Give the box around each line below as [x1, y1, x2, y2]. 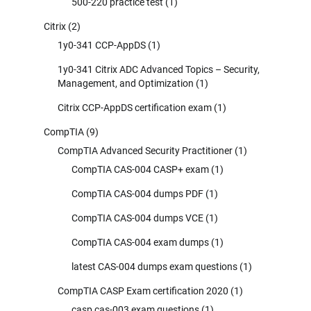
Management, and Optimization [58, 77, 194, 89]
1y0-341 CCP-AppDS [58, 39, 146, 51]
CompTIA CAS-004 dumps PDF [72, 187, 203, 199]
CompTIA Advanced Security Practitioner [58, 144, 233, 156]
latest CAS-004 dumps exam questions [72, 260, 237, 272]
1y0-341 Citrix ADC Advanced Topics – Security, [58, 63, 260, 75]
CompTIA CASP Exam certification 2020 [58, 285, 228, 296]
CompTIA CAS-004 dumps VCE [72, 212, 203, 224]
